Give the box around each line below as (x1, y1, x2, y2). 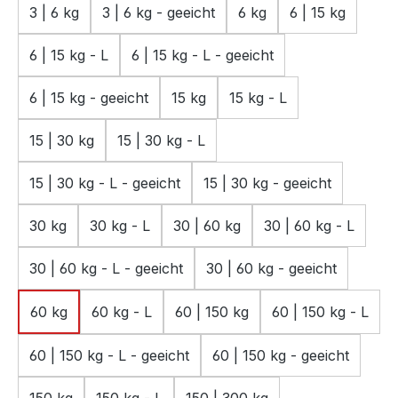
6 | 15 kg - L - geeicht (131, 46, 274, 65)
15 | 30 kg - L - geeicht (29, 174, 180, 193)
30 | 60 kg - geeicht (206, 259, 337, 278)
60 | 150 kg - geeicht (212, 346, 349, 365)
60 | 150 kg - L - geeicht (29, 346, 189, 365)
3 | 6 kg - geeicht (102, 4, 215, 22)
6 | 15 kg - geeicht (29, 89, 148, 107)
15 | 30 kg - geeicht (203, 174, 331, 193)
